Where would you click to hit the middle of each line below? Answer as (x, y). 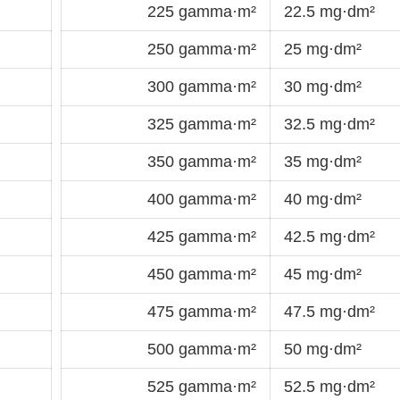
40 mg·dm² (323, 199)
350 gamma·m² (202, 161)
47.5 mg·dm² (329, 311)
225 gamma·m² (202, 11)
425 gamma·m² (202, 236)
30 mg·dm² (323, 86)
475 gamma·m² (202, 311)
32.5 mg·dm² (329, 124)
